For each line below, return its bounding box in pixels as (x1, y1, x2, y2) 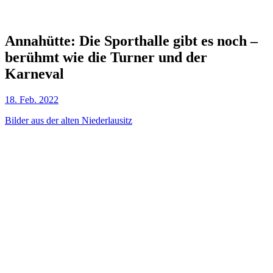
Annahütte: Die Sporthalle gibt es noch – (5, 32, 258, 49)
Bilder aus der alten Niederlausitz (5, 115, 132, 126)
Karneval (5, 65, 64, 82)
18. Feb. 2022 (5, 94, 58, 105)
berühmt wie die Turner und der (5, 49, 207, 65)
